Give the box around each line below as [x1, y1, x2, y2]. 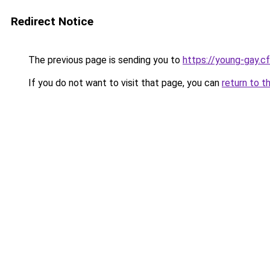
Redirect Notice [11, 14, 93, 28]
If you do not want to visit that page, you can [26, 77, 222, 89]
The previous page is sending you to [26, 54, 183, 66]
